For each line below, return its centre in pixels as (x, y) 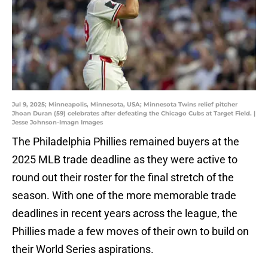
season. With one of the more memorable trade (124, 196)
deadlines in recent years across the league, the (125, 214)
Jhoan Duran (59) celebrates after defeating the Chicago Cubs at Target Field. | (134, 114)
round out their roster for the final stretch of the (123, 178)
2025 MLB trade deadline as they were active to (125, 160)
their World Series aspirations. (83, 249)
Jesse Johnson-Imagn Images (57, 123)
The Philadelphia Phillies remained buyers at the (126, 142)
